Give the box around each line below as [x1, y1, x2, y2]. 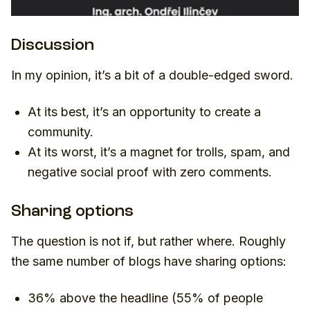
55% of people [176, 290, 263, 305]
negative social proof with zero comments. [28, 164, 272, 179]
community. [28, 124, 93, 139]
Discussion [11, 37, 94, 54]
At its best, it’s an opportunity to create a [28, 104, 261, 119]
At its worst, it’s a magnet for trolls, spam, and [28, 144, 290, 159]
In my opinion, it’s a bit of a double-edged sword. [11, 67, 293, 82]
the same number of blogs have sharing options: [11, 253, 286, 268]
